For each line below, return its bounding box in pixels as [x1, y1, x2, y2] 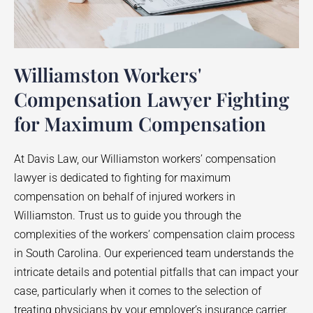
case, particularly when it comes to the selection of [14, 284, 261, 298]
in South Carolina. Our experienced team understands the [14, 246, 293, 260]
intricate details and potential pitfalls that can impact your [14, 265, 298, 279]
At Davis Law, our [14, 152, 101, 166]
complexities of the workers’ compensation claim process [14, 227, 295, 241]
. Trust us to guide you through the [73, 208, 241, 222]
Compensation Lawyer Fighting [14, 85, 289, 112]
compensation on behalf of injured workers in [14, 189, 235, 203]
